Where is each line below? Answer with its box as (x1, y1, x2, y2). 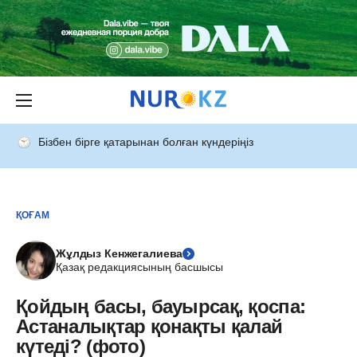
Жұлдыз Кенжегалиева (56, 247, 183, 260)
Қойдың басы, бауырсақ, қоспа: (16, 296, 306, 317)
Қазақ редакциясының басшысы (56, 261, 223, 273)
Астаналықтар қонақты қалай (16, 316, 283, 337)
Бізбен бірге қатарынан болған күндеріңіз (38, 135, 253, 148)
